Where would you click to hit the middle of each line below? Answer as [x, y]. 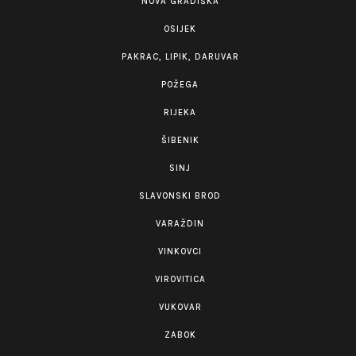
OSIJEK [180, 29]
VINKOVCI [180, 252]
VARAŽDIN [180, 224]
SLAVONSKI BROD [180, 196]
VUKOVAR [180, 307]
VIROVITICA [180, 279]
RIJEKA [180, 112]
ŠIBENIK [180, 140]
